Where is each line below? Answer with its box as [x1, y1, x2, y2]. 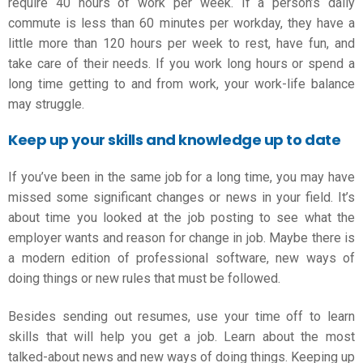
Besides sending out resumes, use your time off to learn [8, 309, 355, 324]
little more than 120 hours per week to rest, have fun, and [8, 35, 355, 51]
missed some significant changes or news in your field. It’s [8, 189, 355, 205]
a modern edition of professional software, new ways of [8, 250, 355, 266]
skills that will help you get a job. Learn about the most [8, 329, 355, 344]
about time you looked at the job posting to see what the [8, 209, 355, 225]
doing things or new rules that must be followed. [8, 270, 280, 286]
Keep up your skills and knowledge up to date [8, 130, 341, 150]
